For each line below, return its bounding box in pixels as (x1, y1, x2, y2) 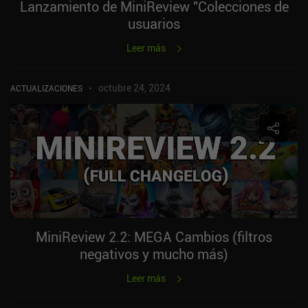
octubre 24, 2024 (98, 80, 170, 94)
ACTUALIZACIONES (10, 82, 82, 93)
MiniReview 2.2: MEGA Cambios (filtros (36, 227, 272, 246)
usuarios (128, 14, 180, 33)
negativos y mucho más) (80, 244, 228, 263)
